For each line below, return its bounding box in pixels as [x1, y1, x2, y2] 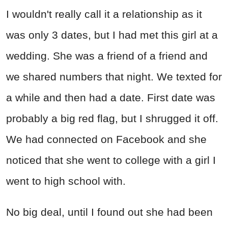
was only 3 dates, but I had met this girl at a [6, 28, 218, 41]
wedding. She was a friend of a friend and [6, 49, 208, 62]
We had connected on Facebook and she [6, 133, 207, 145]
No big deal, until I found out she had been [6, 206, 213, 218]
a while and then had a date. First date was [6, 91, 215, 103]
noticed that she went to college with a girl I [6, 154, 216, 166]
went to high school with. [6, 175, 126, 187]
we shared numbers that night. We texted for [6, 70, 222, 82]
